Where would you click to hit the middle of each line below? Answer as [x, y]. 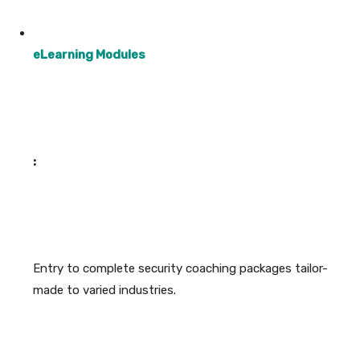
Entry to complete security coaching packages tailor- [180, 269]
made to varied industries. [104, 290]
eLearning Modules [89, 55]
